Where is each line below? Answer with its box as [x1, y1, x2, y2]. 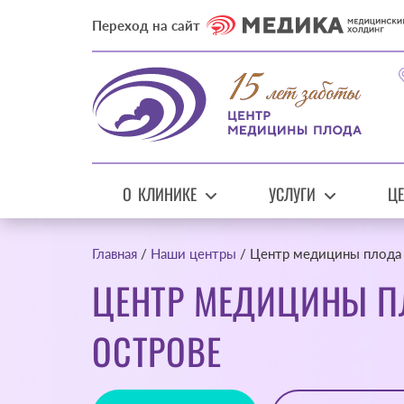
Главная [92, 245, 137, 262]
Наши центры [151, 245, 236, 262]
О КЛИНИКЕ [122, 182, 197, 207]
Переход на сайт [92, 17, 200, 33]
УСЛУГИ [269, 182, 316, 207]
